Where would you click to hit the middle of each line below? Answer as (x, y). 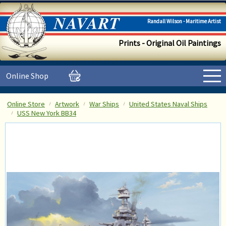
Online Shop (27, 76)
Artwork (67, 104)
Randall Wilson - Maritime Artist (184, 21)
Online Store (26, 104)
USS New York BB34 (47, 113)
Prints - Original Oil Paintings (170, 43)
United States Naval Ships (168, 104)
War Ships (104, 104)
